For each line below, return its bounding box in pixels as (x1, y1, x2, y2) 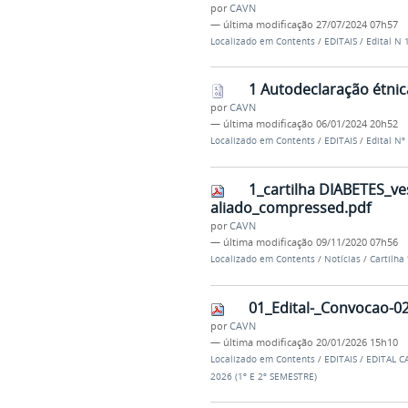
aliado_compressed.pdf (209, 198, 371, 218)
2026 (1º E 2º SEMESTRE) (209, 370, 317, 382)
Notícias (323, 253, 361, 265)
